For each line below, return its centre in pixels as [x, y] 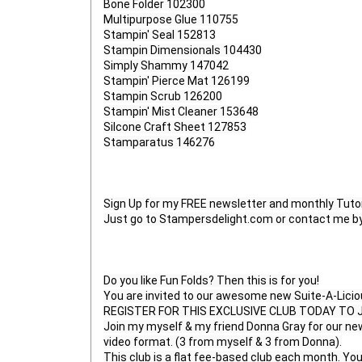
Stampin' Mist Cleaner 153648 [181, 112]
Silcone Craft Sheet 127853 [175, 127]
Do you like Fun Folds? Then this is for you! [211, 281]
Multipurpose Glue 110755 [171, 20]
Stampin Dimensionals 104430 [183, 51]
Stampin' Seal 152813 [160, 35]
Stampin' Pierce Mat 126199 [177, 81]
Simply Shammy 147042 [166, 66]
